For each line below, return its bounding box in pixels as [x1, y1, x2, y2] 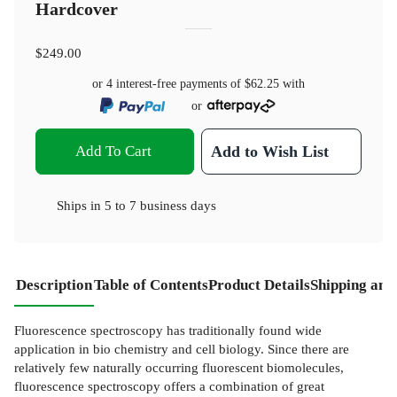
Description [16, 276, 92, 294]
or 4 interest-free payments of [92, 77, 245, 91]
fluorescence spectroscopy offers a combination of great [14, 378, 324, 394]
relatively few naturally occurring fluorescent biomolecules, [14, 360, 344, 376]
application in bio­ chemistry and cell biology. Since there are [14, 341, 349, 357]
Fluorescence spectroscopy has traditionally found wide [14, 323, 322, 339]
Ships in [57, 198, 105, 214]
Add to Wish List [211, 143, 330, 161]
